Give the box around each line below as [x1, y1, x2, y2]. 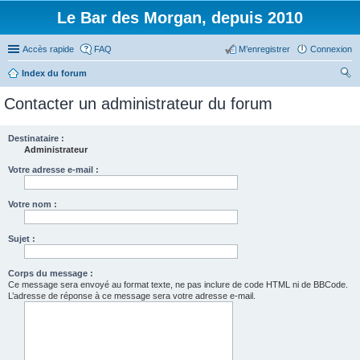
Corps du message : [8, 268, 93, 278]
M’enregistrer [239, 44, 290, 54]
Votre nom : [8, 199, 57, 209]
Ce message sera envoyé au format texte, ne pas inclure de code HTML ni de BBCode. [8, 280, 348, 289]
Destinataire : [8, 133, 64, 143]
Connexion [310, 44, 352, 54]
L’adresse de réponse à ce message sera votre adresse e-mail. [8, 291, 256, 301]
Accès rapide [22, 44, 74, 54]
